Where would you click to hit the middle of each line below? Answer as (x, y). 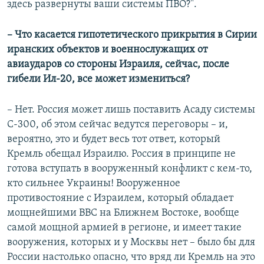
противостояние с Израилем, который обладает (120, 199)
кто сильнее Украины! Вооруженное (94, 184)
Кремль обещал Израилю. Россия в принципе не (121, 154)
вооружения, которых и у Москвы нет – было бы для (131, 243)
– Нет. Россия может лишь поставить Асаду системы (131, 110)
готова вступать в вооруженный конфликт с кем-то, (130, 169)
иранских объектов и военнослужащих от (107, 50)
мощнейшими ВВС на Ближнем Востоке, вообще (123, 213)
